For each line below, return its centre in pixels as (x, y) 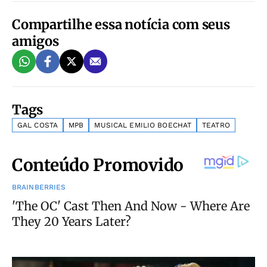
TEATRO (216, 125)
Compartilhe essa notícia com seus (121, 24)
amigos (35, 41)
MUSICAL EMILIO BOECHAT (143, 125)
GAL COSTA (38, 125)
